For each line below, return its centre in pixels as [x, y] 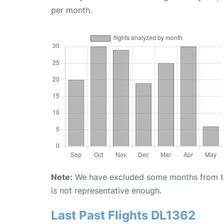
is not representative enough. [106, 190]
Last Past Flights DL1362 [123, 215]
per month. [71, 10]
